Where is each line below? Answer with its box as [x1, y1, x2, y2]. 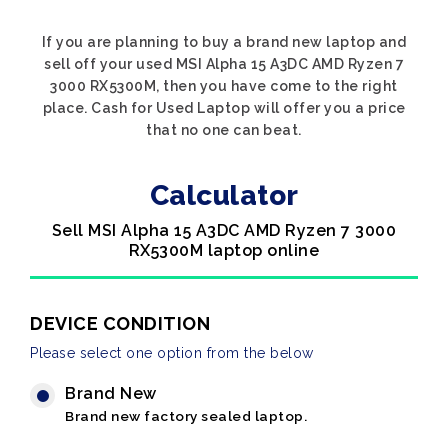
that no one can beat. [146, 122, 302, 138]
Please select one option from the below [30, 345, 314, 361]
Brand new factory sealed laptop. [65, 408, 307, 424]
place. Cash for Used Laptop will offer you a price [42, 100, 406, 116]
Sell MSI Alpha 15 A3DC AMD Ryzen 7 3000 [51, 221, 397, 240]
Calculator [149, 179, 299, 212]
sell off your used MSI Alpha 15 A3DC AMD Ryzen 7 [44, 56, 404, 72]
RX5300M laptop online [128, 241, 320, 260]
